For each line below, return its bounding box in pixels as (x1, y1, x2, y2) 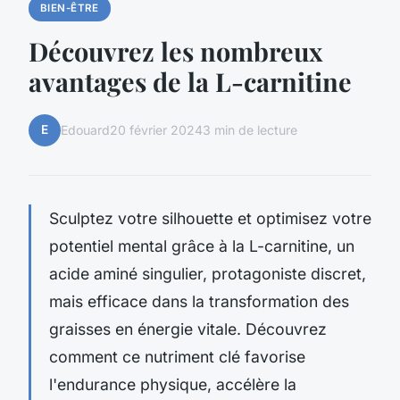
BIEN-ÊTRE (39, 2, 99, 15)
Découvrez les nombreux (29, 33, 322, 68)
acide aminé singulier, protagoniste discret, (49, 263, 366, 283)
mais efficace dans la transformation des (49, 291, 349, 311)
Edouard (61, 122, 110, 138)
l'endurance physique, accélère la (49, 374, 296, 394)
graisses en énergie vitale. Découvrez (49, 319, 327, 338)
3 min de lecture (203, 122, 297, 138)
